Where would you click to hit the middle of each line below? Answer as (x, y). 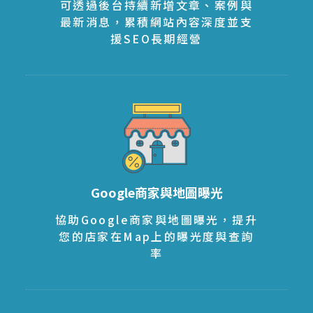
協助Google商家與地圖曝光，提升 (156, 219)
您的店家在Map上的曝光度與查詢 (156, 236)
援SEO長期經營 (156, 38)
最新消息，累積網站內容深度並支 (156, 21)
